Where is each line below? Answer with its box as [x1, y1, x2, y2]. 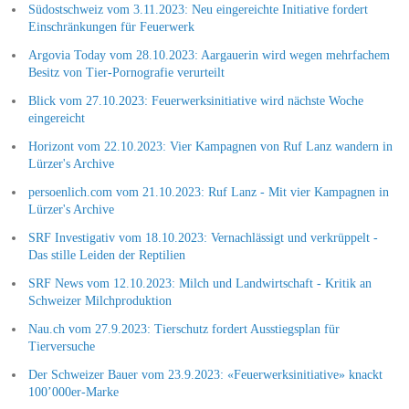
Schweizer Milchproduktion [27, 293, 172, 308]
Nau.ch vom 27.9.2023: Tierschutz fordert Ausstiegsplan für [27, 321, 340, 336]
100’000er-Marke [27, 384, 119, 399]
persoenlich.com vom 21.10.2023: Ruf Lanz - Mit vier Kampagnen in [27, 184, 389, 199]
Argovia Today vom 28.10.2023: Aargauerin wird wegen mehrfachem [27, 47, 390, 62]
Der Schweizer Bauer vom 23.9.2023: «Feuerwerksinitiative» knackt [27, 367, 383, 382]
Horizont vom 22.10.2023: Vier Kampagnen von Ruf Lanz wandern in [27, 139, 393, 153]
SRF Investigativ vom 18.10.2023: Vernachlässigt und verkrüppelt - [27, 230, 378, 245]
